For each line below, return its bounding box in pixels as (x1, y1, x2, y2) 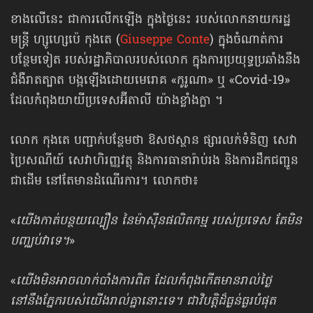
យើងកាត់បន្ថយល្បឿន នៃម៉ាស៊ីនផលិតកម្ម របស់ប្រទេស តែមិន (16, 212, 302, 231)
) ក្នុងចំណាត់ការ (210, 31, 284, 50)
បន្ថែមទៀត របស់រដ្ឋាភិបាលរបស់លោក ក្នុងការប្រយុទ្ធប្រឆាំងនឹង (10, 52, 300, 71)
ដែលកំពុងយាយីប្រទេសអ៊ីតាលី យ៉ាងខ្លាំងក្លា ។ (10, 92, 224, 111)
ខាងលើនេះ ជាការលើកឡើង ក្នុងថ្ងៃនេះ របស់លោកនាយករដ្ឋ (10, 11, 291, 30)
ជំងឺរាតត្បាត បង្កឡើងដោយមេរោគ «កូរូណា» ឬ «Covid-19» (10, 72, 290, 91)
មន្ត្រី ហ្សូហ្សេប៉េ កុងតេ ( (10, 31, 120, 50)
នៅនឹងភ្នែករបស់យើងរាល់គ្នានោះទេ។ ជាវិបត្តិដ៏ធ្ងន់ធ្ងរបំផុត (10, 293, 276, 312)
